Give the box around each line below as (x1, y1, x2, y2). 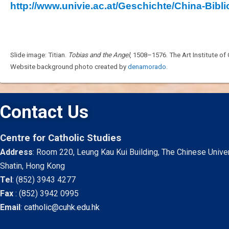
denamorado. (128, 63, 168, 71)
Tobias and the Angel (68, 51, 130, 59)
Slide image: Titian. (10, 51, 68, 59)
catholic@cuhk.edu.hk (24, 202, 100, 212)
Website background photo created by (10, 63, 128, 71)
